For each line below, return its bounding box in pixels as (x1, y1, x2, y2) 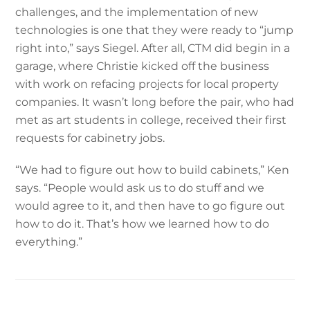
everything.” (15, 235, 83, 248)
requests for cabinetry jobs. (15, 131, 165, 145)
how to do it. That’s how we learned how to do (15, 217, 270, 230)
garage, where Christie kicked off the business (15, 59, 270, 73)
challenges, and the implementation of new (15, 5, 259, 19)
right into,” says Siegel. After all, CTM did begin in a (15, 41, 291, 55)
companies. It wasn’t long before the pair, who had (15, 95, 295, 109)
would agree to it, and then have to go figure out (15, 199, 286, 212)
